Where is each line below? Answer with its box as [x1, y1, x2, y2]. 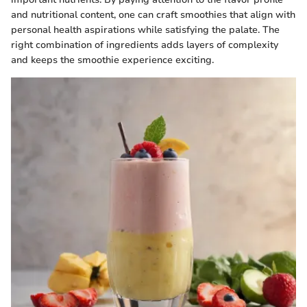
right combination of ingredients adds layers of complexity [11, 38, 278, 52]
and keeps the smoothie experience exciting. [11, 53, 214, 67]
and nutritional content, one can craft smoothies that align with [11, 8, 295, 22]
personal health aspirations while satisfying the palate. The [11, 23, 280, 37]
